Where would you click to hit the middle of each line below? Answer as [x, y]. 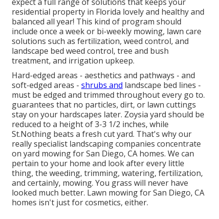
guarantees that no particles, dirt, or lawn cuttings [104, 105]
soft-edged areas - [46, 85]
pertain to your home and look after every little [98, 164]
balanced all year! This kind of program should [97, 22]
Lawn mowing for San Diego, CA [146, 193]
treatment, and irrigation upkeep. [73, 61]
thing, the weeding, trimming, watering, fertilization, [107, 173]
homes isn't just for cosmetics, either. [80, 203]
